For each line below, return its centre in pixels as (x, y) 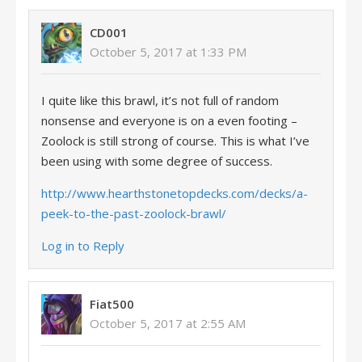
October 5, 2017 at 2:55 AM (168, 323)
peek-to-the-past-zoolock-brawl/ (134, 213)
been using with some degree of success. (157, 161)
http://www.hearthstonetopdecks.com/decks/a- (175, 193)
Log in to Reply (83, 246)
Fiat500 (112, 304)
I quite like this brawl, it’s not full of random (160, 100)
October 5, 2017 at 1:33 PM (168, 52)
